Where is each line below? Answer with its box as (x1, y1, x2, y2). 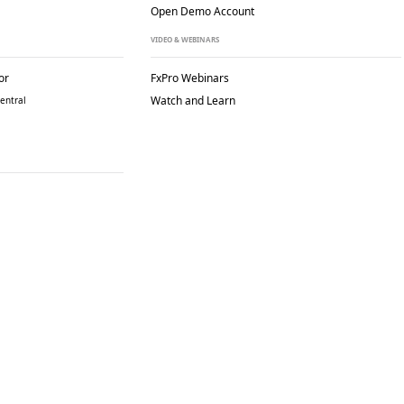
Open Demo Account (151, 4, 254, 19)
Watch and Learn (151, 93, 235, 108)
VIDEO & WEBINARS (151, 34, 219, 44)
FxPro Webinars (151, 70, 229, 86)
